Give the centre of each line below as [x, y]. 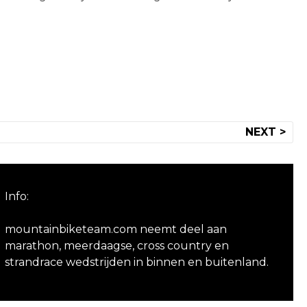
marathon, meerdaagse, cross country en [116, 246]
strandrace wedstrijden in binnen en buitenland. [136, 262]
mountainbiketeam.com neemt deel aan [115, 229]
